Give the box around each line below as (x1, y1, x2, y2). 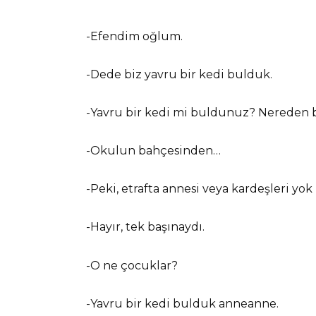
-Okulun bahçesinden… (86, 144, 221, 158)
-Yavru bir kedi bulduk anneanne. (86, 296, 279, 310)
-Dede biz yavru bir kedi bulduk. (86, 67, 272, 81)
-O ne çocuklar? (86, 258, 178, 272)
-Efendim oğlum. (86, 29, 183, 43)
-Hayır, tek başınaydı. (86, 220, 205, 234)
